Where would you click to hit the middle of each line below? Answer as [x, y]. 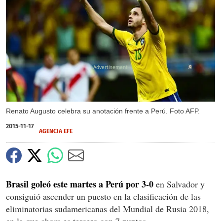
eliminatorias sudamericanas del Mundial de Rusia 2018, [108, 208]
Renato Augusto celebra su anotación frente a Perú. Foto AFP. [103, 111]
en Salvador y [179, 184]
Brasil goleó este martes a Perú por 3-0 [80, 184]
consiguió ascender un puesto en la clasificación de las [103, 196]
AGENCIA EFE [56, 131]
